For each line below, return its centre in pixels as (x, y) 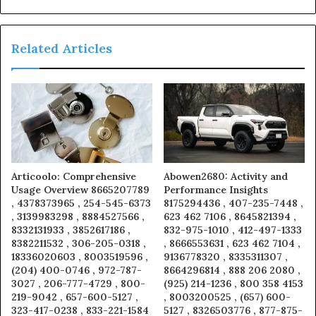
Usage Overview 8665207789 (80, 189)
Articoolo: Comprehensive (74, 176)
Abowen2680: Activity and (226, 176)
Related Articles (62, 48)
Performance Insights (216, 189)
